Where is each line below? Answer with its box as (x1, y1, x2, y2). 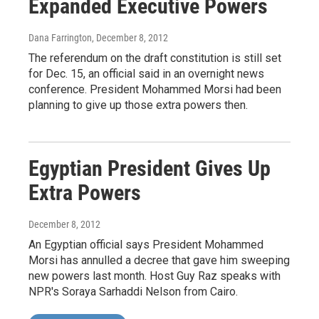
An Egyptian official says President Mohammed (28, 238, 263, 252)
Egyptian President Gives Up (28, 156, 271, 182)
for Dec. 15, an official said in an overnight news (28, 67, 264, 81)
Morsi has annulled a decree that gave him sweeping (28, 253, 290, 268)
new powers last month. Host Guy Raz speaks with (28, 269, 281, 283)
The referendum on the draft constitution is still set (28, 51, 281, 66)
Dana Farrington (28, 32, 92, 44)
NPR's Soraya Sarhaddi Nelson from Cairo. (28, 285, 238, 299)
